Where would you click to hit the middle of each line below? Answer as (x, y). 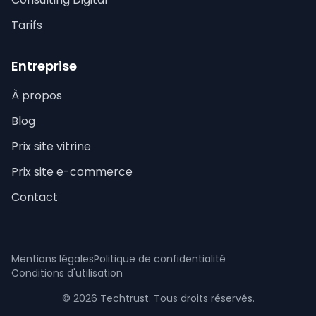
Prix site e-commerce (72, 172)
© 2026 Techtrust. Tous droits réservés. (158, 298)
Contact (35, 197)
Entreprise (44, 66)
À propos (37, 96)
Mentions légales (53, 259)
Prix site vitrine (51, 146)
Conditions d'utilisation (67, 273)
